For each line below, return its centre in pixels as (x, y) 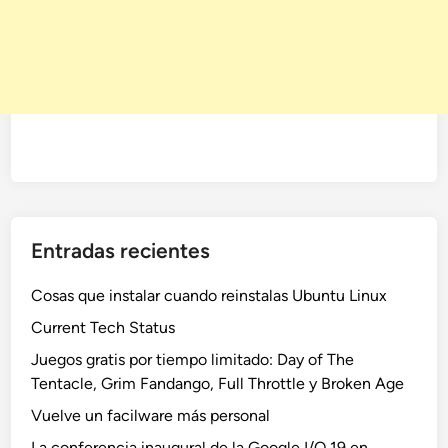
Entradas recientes (121, 251)
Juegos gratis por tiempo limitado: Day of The (193, 360)
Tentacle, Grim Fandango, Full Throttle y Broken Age (218, 384)
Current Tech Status (103, 328)
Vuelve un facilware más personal (151, 416)
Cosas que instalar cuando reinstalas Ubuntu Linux (209, 296)
